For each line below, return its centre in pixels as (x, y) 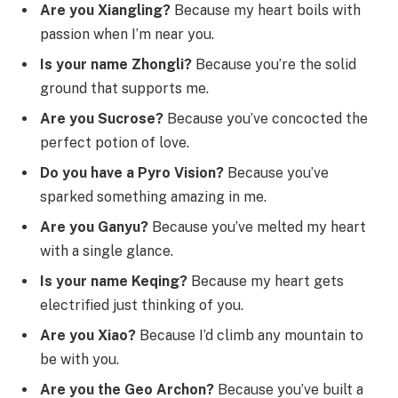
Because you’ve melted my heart (257, 227)
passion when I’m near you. (127, 34)
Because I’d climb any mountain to (250, 335)
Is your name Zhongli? (116, 64)
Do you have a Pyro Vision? (132, 172)
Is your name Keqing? (114, 281)
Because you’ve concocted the (266, 118)
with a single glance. (107, 251)
